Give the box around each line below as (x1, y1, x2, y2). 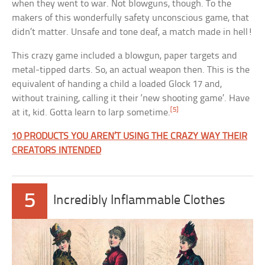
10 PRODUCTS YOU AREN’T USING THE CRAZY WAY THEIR (12, 131, 248, 142)
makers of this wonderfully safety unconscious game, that (12, 13, 250, 24)
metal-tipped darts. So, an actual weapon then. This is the (12, 65, 250, 76)
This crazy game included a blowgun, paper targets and (12, 51, 238, 62)
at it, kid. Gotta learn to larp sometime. (12, 108, 171, 118)
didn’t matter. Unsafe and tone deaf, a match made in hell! (12, 27, 253, 38)
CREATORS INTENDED (12, 146, 102, 156)
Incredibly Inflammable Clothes (53, 194, 226, 208)
